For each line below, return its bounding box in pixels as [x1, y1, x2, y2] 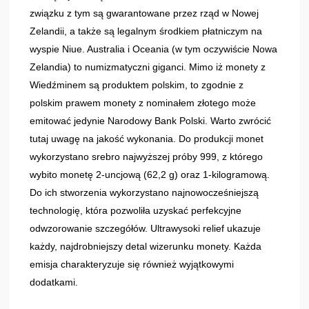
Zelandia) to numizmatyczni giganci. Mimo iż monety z [30, 61, 266, 72]
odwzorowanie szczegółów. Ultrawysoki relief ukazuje [30, 222, 261, 234]
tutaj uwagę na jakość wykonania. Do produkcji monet [30, 132, 264, 144]
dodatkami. [30, 276, 79, 288]
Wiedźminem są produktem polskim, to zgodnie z [30, 79, 244, 90]
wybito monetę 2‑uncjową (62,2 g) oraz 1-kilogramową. [30, 168, 270, 180]
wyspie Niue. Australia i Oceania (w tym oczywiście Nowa [30, 43, 278, 54]
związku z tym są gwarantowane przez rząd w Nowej [30, 7, 259, 19]
